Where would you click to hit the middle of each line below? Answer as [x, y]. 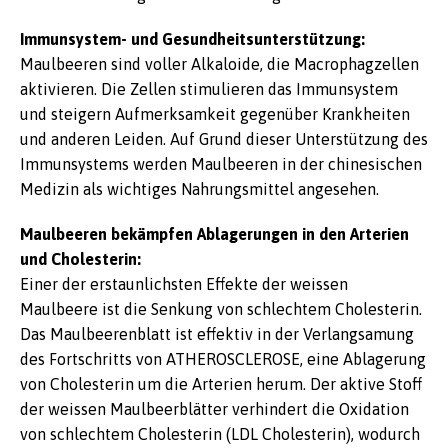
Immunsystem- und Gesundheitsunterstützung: [194, 39]
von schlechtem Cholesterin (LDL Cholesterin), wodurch [220, 434]
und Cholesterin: [82, 259]
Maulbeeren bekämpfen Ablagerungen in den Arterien [214, 234]
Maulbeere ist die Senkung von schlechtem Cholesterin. [221, 309]
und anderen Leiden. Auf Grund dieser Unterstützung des [224, 139]
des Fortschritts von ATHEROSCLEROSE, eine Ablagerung [223, 359]
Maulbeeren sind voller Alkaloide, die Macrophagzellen [219, 64]
